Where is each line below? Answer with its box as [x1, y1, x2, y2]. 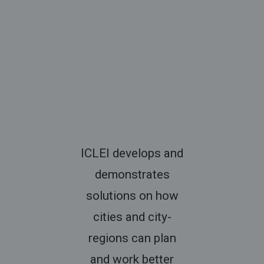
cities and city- [93, 210, 171, 225]
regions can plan [88, 231, 176, 246]
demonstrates [94, 167, 170, 182]
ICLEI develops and [81, 146, 183, 161]
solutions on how [85, 189, 179, 203]
